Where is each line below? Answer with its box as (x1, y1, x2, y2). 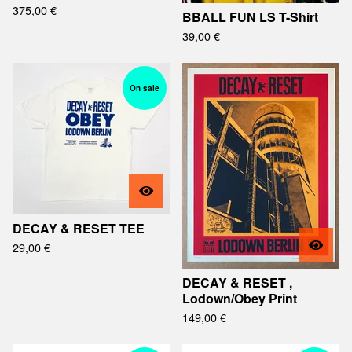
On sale (130, 82, 159, 93)
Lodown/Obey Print (182, 289, 297, 307)
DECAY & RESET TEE (13, 219, 145, 237)
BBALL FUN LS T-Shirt (182, 8, 318, 26)
